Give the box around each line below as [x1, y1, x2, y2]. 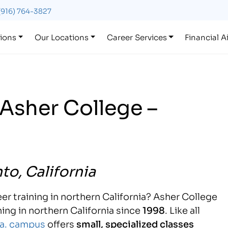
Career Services [106, 31, 167, 42]
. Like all [165, 203, 201, 216]
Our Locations [34, 31, 89, 42]
